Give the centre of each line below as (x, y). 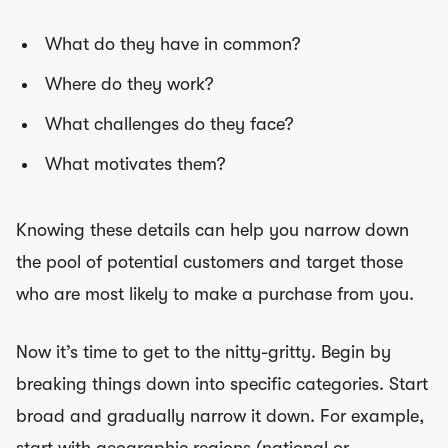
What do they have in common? (172, 43)
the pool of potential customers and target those (209, 261)
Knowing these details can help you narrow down (212, 229)
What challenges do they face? (169, 123)
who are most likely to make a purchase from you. (215, 293)
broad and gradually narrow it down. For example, (220, 415)
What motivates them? (135, 163)
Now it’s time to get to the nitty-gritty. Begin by (203, 351)
